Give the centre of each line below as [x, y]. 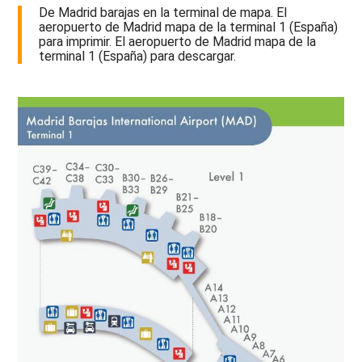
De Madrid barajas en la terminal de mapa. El [163, 13]
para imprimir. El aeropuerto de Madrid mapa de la [178, 42]
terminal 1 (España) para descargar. [138, 57]
